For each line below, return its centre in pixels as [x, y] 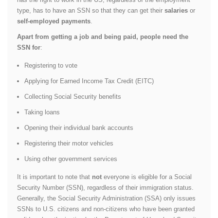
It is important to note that [54, 177]
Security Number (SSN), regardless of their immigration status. [105, 187]
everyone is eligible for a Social [147, 177]
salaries [176, 10]
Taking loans [42, 112]
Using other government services [71, 159]
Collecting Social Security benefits [73, 96]
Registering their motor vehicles [69, 143]
